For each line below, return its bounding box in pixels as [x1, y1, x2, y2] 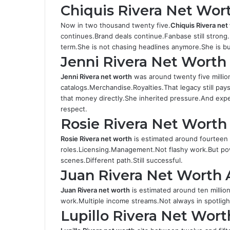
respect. [61, 105, 87, 113]
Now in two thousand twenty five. [61, 21, 170, 29]
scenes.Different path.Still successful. [61, 156, 183, 164]
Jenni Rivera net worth [61, 72, 132, 81]
